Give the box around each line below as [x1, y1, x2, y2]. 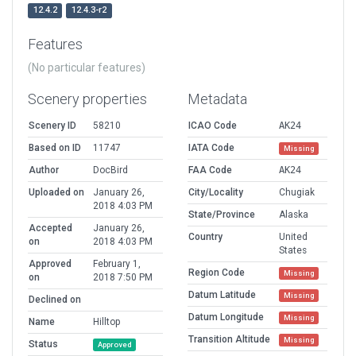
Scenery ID [29, 120, 76, 132]
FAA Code [188, 164, 232, 176]
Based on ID [29, 142, 81, 154]
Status [29, 339, 58, 350]
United [279, 231, 308, 243]
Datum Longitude [188, 311, 264, 323]
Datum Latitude [188, 289, 256, 301]
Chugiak [279, 187, 315, 199]
